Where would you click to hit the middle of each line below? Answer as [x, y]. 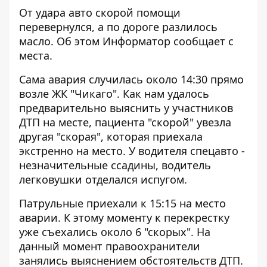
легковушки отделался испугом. [103, 179]
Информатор [136, 41]
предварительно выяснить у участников [126, 108]
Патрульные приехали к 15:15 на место [122, 203]
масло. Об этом [61, 41]
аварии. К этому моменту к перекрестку [124, 218]
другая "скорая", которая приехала [111, 136]
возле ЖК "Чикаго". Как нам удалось [114, 94]
